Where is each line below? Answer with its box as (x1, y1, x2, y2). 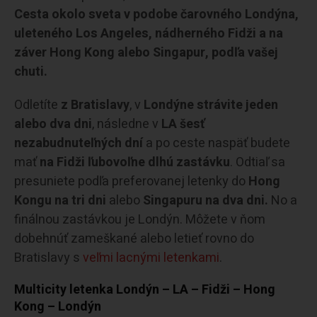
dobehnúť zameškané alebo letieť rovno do (14, 229, 254, 248)
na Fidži (40, 152, 85, 172)
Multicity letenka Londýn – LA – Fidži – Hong (14, 279, 275, 299)
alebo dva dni (14, 114, 92, 134)
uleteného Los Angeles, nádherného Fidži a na (14, 23, 283, 43)
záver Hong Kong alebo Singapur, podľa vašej (14, 42, 278, 62)
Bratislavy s (14, 248, 83, 267)
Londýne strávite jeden (144, 95, 278, 115)
